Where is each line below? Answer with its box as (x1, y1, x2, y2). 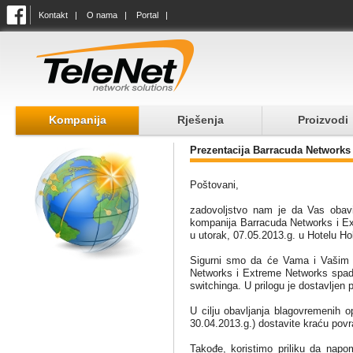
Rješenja (176, 113, 224, 126)
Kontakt (39, 10, 68, 20)
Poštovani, (190, 179, 239, 191)
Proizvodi (298, 113, 348, 126)
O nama (87, 10, 117, 20)
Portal (136, 10, 158, 20)
